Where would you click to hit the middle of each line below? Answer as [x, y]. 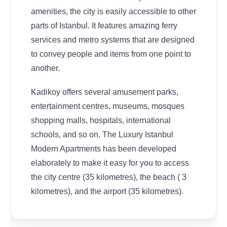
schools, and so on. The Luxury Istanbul [102, 134]
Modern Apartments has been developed [104, 148]
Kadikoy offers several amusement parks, [105, 92]
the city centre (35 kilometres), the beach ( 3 [109, 177]
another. [45, 68]
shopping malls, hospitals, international [101, 120]
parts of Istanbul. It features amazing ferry [104, 26]
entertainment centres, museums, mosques [108, 106]
